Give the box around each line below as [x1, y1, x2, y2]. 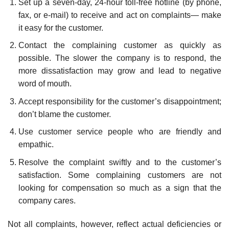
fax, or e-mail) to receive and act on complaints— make [18, 10, 221, 19]
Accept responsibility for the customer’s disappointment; [18, 97, 221, 106]
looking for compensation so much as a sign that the [18, 183, 221, 192]
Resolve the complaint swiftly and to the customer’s [18, 157, 221, 167]
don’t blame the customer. [18, 109, 111, 119]
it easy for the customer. [18, 23, 103, 32]
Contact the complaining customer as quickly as [18, 41, 221, 50]
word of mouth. [18, 79, 72, 88]
